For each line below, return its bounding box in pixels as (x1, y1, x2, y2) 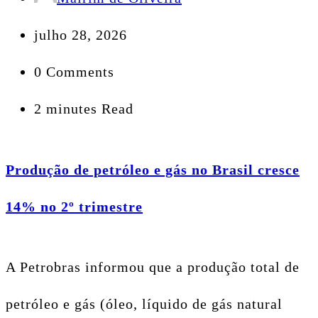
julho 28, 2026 (34, 27, 127, 43)
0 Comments (34, 64, 114, 80)
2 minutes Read (34, 101, 133, 117)
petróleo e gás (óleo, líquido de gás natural (6, 295, 283, 312)
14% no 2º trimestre (6, 198, 143, 214)
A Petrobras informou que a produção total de (6, 258, 300, 275)
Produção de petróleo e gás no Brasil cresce (6, 161, 300, 177)
